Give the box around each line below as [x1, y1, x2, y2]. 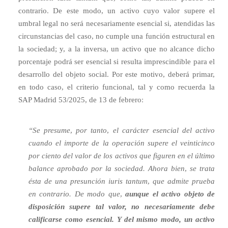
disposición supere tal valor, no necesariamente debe [28, 203, 215, 211]
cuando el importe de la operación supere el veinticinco [28, 139, 215, 147]
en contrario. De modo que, [28, 190, 126, 198]
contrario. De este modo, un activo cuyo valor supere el [18, 7, 215, 15]
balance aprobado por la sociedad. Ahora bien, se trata [28, 164, 215, 173]
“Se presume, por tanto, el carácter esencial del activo [28, 126, 215, 134]
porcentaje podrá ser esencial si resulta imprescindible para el [18, 58, 215, 66]
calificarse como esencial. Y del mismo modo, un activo [28, 215, 215, 223]
